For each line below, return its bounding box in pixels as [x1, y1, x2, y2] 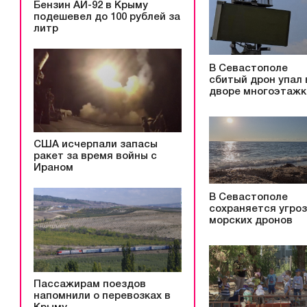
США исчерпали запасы [34, 140, 158, 150]
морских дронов [209, 216, 293, 226]
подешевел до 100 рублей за [34, 12, 180, 22]
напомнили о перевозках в [34, 291, 171, 302]
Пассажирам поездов [34, 280, 146, 290]
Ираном [34, 163, 73, 173]
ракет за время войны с [34, 151, 157, 162]
